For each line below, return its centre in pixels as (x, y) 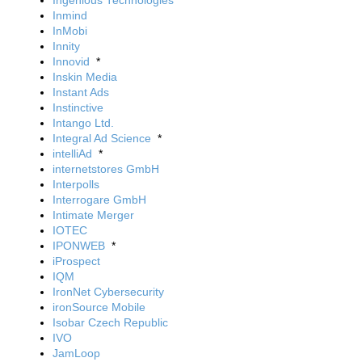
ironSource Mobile (99, 307)
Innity (66, 46)
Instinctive (78, 107)
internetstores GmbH (106, 169)
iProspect (76, 261)
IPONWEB (79, 246)
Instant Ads (81, 92)
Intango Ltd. (83, 123)
